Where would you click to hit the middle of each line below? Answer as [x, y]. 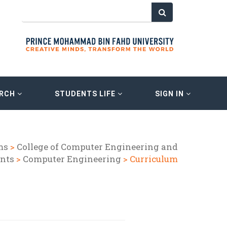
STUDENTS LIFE [86, 93]
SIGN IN [171, 93]
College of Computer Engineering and [97, 147]
